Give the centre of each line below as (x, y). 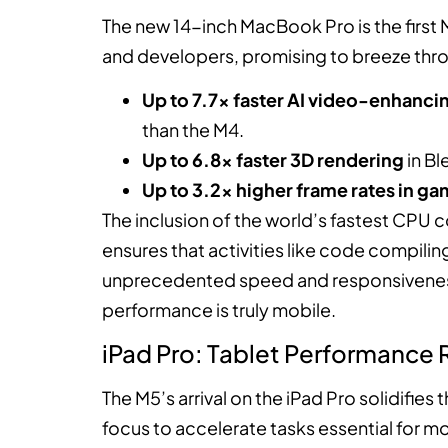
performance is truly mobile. (219, 309)
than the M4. (193, 129)
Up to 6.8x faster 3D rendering (273, 159)
